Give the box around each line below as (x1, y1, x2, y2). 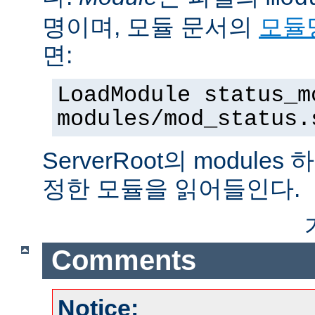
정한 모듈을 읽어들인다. (42, 174, 300, 202)
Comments (51, 245, 196, 276)
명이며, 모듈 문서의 (42, 13, 259, 40)
